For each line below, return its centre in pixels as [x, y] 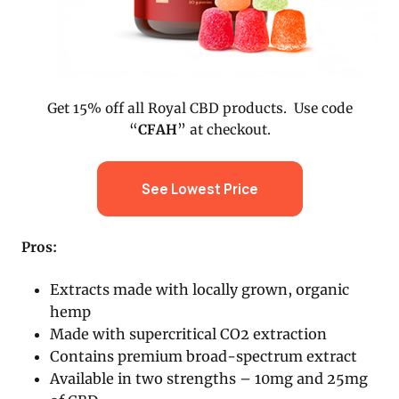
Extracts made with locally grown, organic [200, 290]
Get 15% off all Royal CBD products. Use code [199, 108]
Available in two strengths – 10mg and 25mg [209, 379]
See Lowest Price [199, 189]
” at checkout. [224, 129]
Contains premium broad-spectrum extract [204, 357]
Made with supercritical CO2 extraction [189, 334]
